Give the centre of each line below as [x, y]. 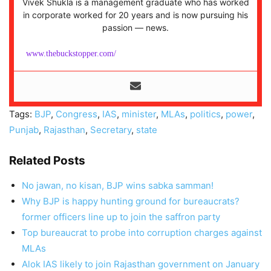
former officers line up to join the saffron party [121, 217]
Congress [77, 114]
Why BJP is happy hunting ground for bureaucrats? [131, 201]
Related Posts [47, 161]
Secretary [111, 130]
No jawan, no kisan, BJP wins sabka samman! [118, 186]
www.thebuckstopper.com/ [71, 54]
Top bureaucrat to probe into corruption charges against [142, 233]
